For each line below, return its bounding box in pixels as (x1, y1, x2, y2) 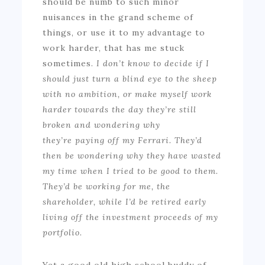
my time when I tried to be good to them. (43, 165, 219, 176)
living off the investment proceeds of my (43, 211, 219, 222)
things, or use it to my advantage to (43, 27, 206, 38)
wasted (191, 150, 222, 161)
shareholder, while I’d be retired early (43, 196, 207, 207)
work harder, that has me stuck (43, 42, 185, 53)
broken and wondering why (43, 119, 161, 130)
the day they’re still (112, 104, 197, 115)
